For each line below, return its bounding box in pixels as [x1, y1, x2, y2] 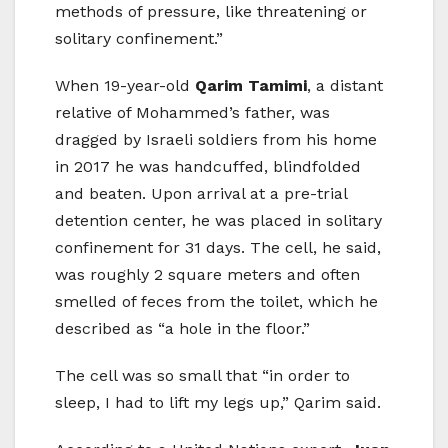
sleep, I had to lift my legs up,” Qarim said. [55, 393, 381, 413]
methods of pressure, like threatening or [55, 2, 367, 22]
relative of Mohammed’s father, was [55, 103, 330, 123]
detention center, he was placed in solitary [55, 211, 382, 231]
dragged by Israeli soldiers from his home [55, 130, 377, 150]
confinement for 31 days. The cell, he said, [55, 238, 381, 258]
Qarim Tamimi [195, 76, 307, 96]
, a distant [307, 76, 383, 96]
